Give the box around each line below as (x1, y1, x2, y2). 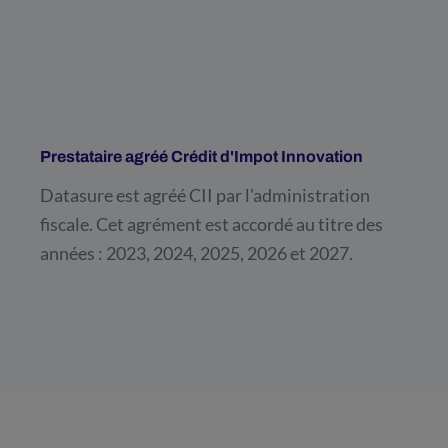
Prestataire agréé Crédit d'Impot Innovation (40, 147, 363, 165)
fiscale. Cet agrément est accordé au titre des (40, 212, 383, 235)
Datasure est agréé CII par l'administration (40, 183, 370, 206)
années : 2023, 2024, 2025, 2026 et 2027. (40, 241, 353, 264)
